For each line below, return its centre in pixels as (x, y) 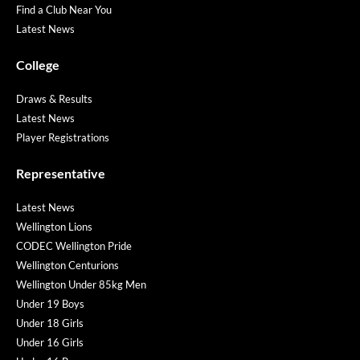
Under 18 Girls (50, 323)
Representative (61, 173)
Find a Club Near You (64, 9)
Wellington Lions (54, 226)
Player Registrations (63, 137)
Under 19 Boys (50, 303)
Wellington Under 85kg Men (81, 284)
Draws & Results (54, 98)
